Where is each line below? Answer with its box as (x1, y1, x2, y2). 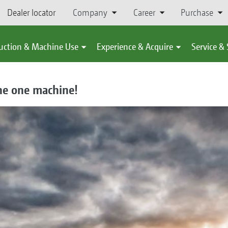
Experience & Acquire (97, 41, 173, 52)
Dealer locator (7, 7, 55, 18)
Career (133, 7, 155, 18)
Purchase (180, 7, 213, 18)
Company (73, 7, 108, 18)
